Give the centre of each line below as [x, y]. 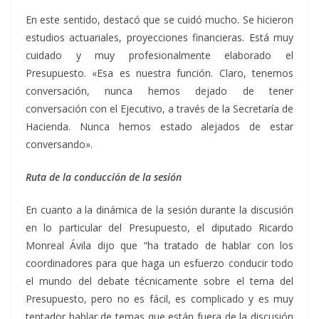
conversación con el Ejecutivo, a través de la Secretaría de [159, 108]
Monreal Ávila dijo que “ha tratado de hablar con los [159, 245]
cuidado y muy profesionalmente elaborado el [159, 55]
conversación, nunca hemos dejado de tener [159, 90]
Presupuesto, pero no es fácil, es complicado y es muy [159, 298]
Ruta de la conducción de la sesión [104, 177]
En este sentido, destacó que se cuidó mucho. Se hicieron [159, 19]
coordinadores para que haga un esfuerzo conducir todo [159, 263]
